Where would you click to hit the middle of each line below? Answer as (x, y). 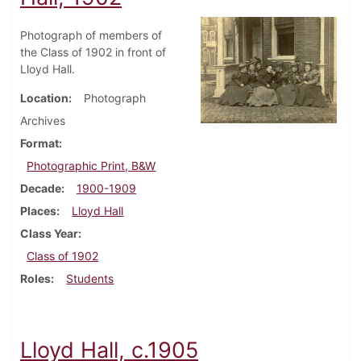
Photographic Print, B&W (91, 166)
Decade (41, 189)
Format (39, 143)
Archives (43, 121)
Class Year (49, 234)
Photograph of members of (91, 35)
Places (38, 211)
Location (44, 98)
